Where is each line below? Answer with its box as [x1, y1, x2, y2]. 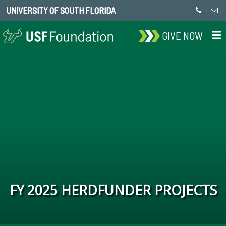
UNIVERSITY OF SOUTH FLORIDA [6, 5, 116, 15]
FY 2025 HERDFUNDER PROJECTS [9, 181, 217, 199]
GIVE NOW [162, 29, 203, 42]
